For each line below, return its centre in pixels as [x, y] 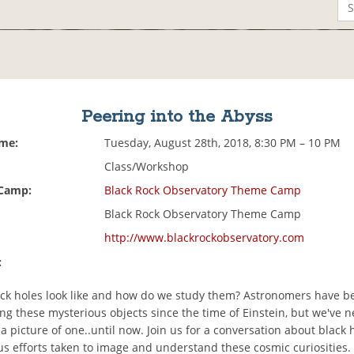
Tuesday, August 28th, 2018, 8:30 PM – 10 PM [223, 143]
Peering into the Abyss [177, 117]
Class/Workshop [147, 167]
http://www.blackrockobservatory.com [205, 238]
